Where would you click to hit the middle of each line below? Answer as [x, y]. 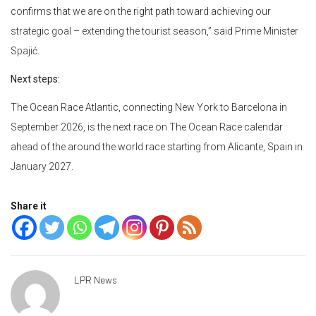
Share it [29, 206]
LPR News [96, 280]
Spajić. [25, 51]
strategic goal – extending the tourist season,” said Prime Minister [154, 31]
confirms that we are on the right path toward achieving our [141, 12]
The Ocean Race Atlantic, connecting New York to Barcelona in [149, 108]
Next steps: [35, 79]
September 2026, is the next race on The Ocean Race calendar [147, 127]
